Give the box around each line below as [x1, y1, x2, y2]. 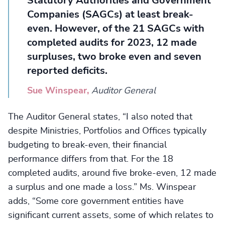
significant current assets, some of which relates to [8, 211, 213, 220]
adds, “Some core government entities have [8, 197, 184, 206]
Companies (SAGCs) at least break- [27, 10, 193, 20]
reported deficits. [27, 66, 107, 76]
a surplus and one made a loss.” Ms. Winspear [8, 183, 196, 192]
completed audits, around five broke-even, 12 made [8, 169, 216, 178]
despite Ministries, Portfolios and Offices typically [8, 127, 206, 136]
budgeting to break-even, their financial [8, 141, 167, 150]
